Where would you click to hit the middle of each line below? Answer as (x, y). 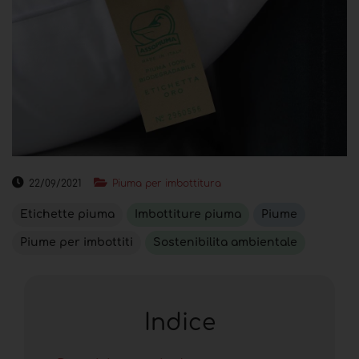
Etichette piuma (67, 214)
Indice (179, 323)
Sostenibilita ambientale (225, 242)
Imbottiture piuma (188, 214)
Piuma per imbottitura (167, 183)
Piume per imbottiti (77, 242)
